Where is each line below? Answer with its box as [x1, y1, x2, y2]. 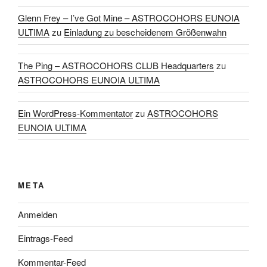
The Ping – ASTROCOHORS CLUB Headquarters [18, 59, 214, 72]
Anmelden [18, 208, 57, 221]
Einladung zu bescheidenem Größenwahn [64, 26, 226, 39]
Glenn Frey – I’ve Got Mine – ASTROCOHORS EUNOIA [18, 11, 240, 24]
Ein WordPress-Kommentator [18, 107, 133, 120]
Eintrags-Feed [18, 232, 73, 245]
